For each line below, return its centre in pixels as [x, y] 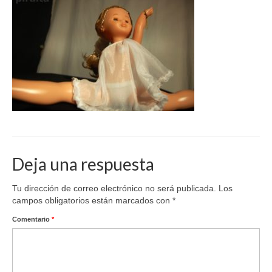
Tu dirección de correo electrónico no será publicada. [114, 188]
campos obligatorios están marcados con [92, 200]
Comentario [32, 219]
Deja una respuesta [83, 164]
